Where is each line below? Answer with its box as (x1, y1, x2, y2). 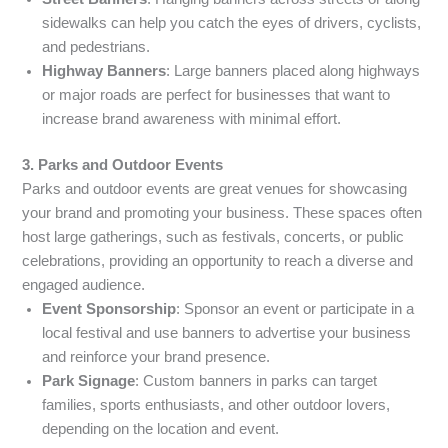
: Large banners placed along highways (166, 63, 421, 80)
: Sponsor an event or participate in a (176, 301, 415, 318)
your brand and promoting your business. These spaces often (22, 205, 423, 222)
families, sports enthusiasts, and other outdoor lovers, (42, 397, 391, 414)
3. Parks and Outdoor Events (22, 157, 224, 174)
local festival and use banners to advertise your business (42, 325, 412, 342)
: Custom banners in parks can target (135, 373, 378, 390)
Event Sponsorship (42, 301, 177, 318)
